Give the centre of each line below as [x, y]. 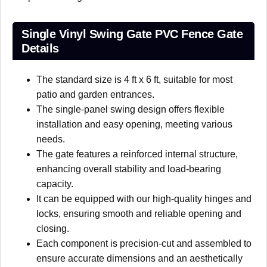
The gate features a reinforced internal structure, [137, 154]
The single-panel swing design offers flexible [131, 109]
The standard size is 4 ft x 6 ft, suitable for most [134, 79]
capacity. [55, 184]
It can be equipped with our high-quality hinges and [144, 198]
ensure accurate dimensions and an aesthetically [139, 258]
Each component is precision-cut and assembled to [144, 243]
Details [40, 48]
